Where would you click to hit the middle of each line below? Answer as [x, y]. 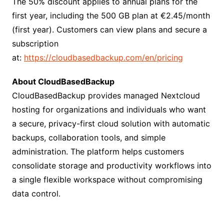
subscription [35, 43]
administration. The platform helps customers [98, 151]
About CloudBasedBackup [63, 81]
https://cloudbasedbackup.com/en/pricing [103, 57]
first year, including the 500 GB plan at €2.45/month [111, 15]
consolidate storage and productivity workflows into [111, 165]
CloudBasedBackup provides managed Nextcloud [106, 95]
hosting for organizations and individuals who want [109, 109]
